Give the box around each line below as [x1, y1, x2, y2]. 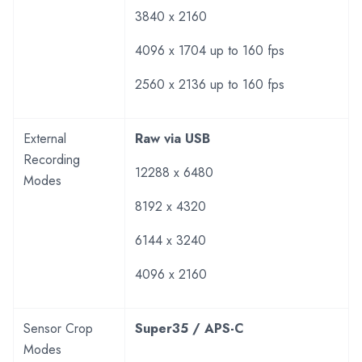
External [23, 128, 66, 148]
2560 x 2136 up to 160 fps [135, 74, 284, 94]
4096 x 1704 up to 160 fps [135, 40, 284, 60]
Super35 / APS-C [135, 318, 244, 338]
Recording [23, 149, 80, 169]
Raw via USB [135, 128, 210, 148]
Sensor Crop [23, 318, 93, 338]
